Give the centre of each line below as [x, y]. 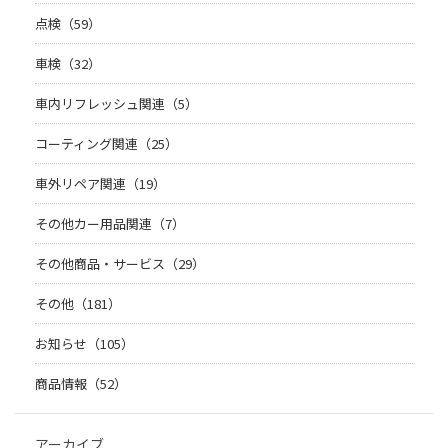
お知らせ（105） [84, 344]
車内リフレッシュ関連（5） [116, 104]
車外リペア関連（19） [100, 184]
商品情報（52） [81, 384]
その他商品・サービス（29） [120, 264]
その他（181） [78, 304]
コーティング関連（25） [106, 144]
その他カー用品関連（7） [110, 224]
